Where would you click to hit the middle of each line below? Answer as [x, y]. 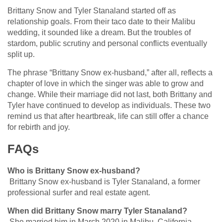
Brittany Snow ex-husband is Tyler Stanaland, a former [104, 182]
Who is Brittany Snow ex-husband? [74, 171]
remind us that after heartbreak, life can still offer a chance [108, 116]
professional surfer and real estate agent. [79, 193]
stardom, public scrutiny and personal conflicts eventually [107, 44]
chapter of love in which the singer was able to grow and [106, 84]
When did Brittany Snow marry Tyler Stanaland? [97, 211]
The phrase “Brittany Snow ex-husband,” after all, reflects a [110, 73]
